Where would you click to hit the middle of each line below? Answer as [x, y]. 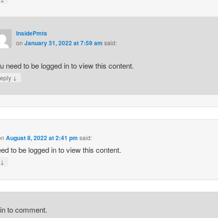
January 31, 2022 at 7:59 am [63, 43]
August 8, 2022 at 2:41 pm [42, 138]
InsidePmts [31, 33]
